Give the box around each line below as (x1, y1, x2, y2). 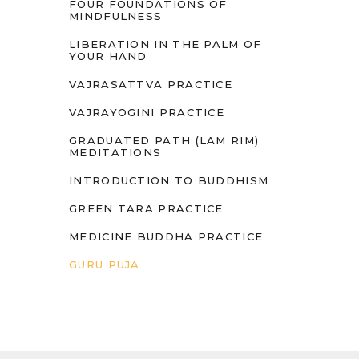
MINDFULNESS (69, 9, 163, 22)
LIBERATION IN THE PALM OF (69, 37, 262, 50)
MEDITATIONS (69, 145, 162, 159)
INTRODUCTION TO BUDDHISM (69, 173, 269, 187)
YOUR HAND (69, 49, 147, 63)
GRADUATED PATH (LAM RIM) (69, 133, 260, 147)
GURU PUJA (69, 257, 140, 271)
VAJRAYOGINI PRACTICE (69, 105, 224, 119)
